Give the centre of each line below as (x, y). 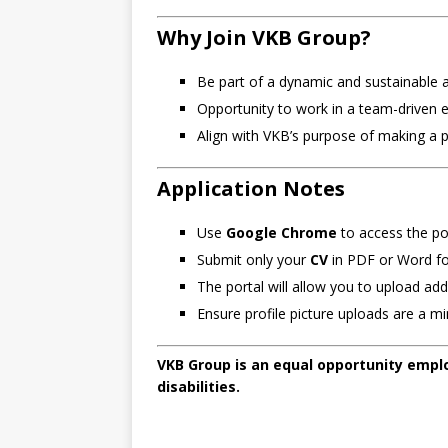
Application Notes (251, 189)
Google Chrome (281, 233)
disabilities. (198, 387)
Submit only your (253, 260)
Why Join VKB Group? (264, 38)
